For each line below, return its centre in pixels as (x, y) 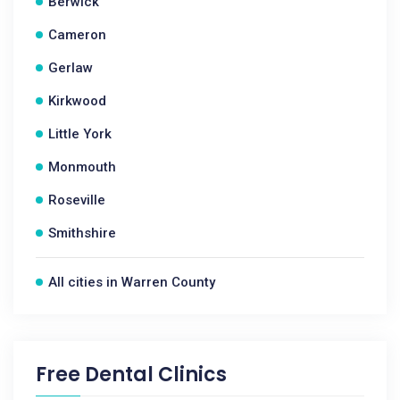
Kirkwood (77, 101)
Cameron (77, 35)
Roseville (77, 200)
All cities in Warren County (132, 282)
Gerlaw (71, 68)
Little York (80, 134)
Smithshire (82, 233)
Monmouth (82, 167)
